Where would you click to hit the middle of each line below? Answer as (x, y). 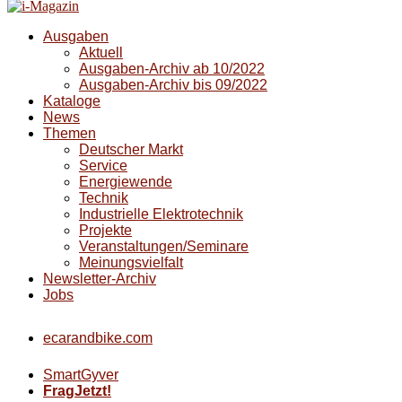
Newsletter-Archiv (100, 279)
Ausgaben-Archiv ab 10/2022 (172, 69)
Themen (70, 134)
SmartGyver (81, 375)
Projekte (105, 231)
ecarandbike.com (98, 338)
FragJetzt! (77, 391)
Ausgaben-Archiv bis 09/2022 (173, 85)
